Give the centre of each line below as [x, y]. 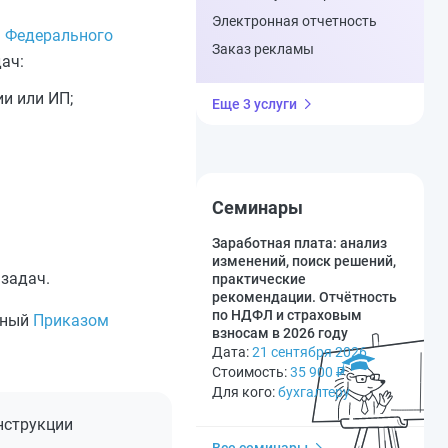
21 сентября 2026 [309, 352]
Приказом [71, 320]
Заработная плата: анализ [299, 243]
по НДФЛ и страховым [287, 315]
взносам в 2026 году [280, 333]
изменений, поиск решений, [304, 261]
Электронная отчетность [294, 21]
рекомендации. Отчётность [304, 297]
